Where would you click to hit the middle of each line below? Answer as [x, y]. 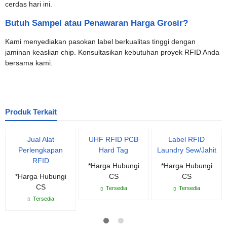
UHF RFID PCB [113, 139]
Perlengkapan [41, 150]
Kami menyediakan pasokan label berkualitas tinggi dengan [100, 42]
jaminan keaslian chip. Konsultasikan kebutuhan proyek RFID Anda [112, 52]
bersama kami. [29, 63]
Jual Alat [41, 139]
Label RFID [186, 139]
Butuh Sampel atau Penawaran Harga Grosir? [97, 23]
